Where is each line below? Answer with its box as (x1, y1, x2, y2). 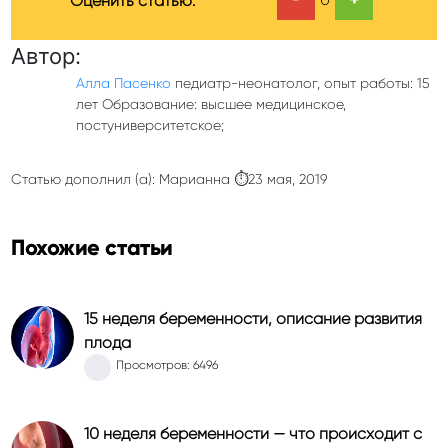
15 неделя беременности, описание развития (84, 309, 422, 328)
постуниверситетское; (75, 117, 224, 133)
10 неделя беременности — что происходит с (84, 424, 422, 443)
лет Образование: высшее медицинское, (75, 96, 346, 112)
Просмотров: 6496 (116, 358, 218, 372)
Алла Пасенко (75, 75, 171, 91)
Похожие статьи (11, 234, 173, 261)
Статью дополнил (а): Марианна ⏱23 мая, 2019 (11, 171, 328, 187)
